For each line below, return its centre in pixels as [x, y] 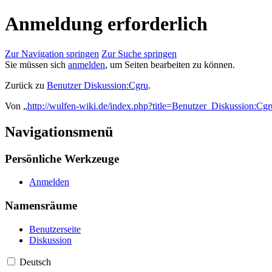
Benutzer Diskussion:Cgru [97, 85]
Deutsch [35, 262]
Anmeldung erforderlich [106, 24]
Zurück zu [26, 85]
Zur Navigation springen [52, 53]
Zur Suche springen [139, 53]
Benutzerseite [55, 229]
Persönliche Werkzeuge [62, 158]
